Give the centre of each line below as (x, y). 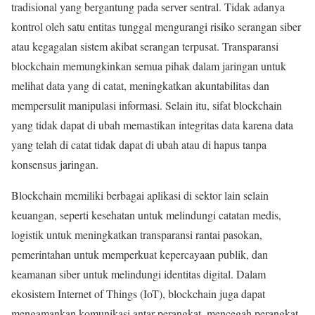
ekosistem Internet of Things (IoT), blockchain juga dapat (138, 293)
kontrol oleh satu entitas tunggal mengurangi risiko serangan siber (156, 26)
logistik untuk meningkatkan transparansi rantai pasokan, (137, 234)
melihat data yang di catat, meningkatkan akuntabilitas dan (140, 85)
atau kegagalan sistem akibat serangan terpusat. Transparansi (145, 46)
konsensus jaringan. (55, 164)
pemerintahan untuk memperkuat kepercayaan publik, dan (140, 254)
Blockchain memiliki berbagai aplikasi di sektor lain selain (140, 195)
